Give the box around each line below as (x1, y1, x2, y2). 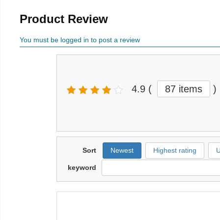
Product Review (20, 12, 108, 26)
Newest (110, 146, 134, 155)
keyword (68, 164, 96, 172)
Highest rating (153, 146, 196, 155)
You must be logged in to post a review (20, 36, 140, 44)
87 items (165, 83, 202, 95)
